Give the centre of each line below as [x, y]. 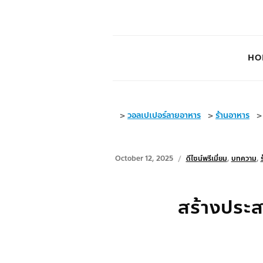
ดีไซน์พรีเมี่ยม [206, 159]
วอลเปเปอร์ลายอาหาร [164, 115]
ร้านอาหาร [232, 115]
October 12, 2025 [144, 159]
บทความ [244, 159]
